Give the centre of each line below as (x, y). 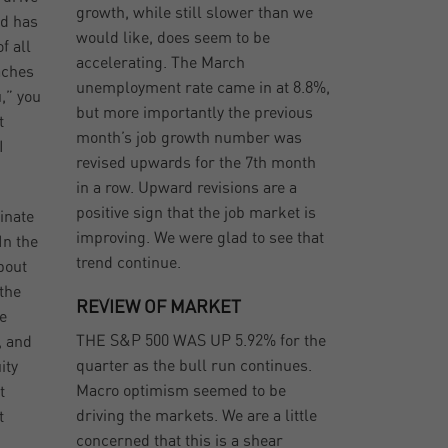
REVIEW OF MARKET (159, 308)
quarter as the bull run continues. (194, 366)
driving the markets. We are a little (197, 416)
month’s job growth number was (189, 138)
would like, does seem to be (173, 38)
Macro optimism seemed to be (181, 391)
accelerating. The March (161, 63)
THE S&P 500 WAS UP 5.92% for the (201, 341)
